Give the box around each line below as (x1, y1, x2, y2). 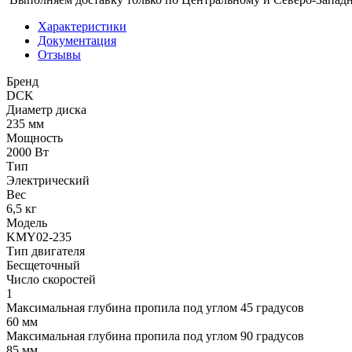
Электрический (6, 174, 90, 188)
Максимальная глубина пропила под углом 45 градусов (6, 301, 304, 315)
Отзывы (38, 48, 81, 62)
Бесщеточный (6, 258, 80, 273)
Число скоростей (6, 273, 96, 287)
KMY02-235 (6, 230, 71, 244)
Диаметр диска (6, 103, 86, 117)
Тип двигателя (6, 244, 85, 258)
